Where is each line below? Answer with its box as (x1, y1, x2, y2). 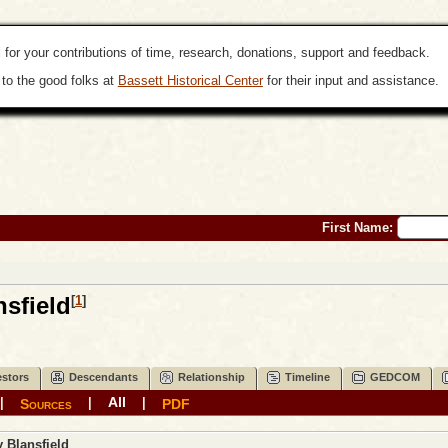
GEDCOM (370, 371, 420, 384)
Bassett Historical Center (117, 72, 263, 88)
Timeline (285, 371, 330, 384)
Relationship (178, 371, 245, 384)
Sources (20, 395, 73, 412)
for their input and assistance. (262, 72, 439, 88)
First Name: (314, 220, 397, 235)
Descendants (69, 371, 138, 384)
